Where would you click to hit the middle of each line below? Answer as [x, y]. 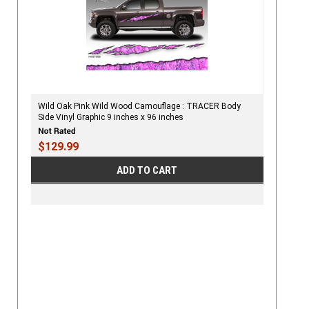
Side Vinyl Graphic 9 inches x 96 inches [110, 117]
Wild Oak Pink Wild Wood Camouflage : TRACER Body [139, 106]
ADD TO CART [147, 171]
